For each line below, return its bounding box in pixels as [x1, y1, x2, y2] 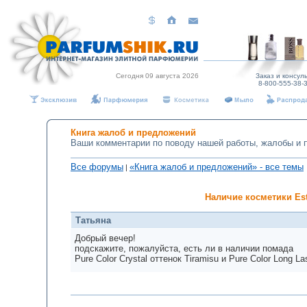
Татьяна [75, 215, 111, 225]
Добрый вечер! [75, 233, 136, 243]
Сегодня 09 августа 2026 [116, 72, 199, 79]
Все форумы [71, 162, 123, 172]
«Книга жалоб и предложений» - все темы [130, 162, 304, 172]
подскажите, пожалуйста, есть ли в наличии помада [75, 243, 293, 254]
